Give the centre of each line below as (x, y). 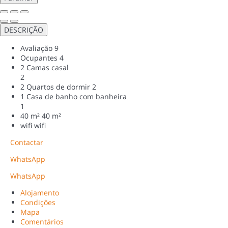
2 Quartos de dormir (55, 87)
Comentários (42, 221)
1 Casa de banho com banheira (74, 96)
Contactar (27, 142)
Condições (38, 202)
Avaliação (36, 48)
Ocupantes (39, 58)
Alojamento (40, 192)
